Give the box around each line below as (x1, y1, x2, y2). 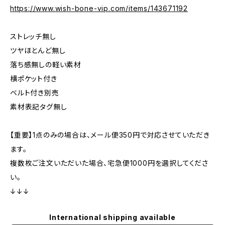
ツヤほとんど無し (10, 46, 66, 55)
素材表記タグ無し (10, 102, 67, 111)
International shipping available (49, 213, 176, 221)
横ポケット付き (10, 74, 57, 83)
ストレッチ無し (10, 32, 56, 41)
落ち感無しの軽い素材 (10, 60, 82, 69)
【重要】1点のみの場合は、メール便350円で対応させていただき (10, 131, 210, 139)
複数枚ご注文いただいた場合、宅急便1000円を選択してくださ (10, 159, 208, 167)
